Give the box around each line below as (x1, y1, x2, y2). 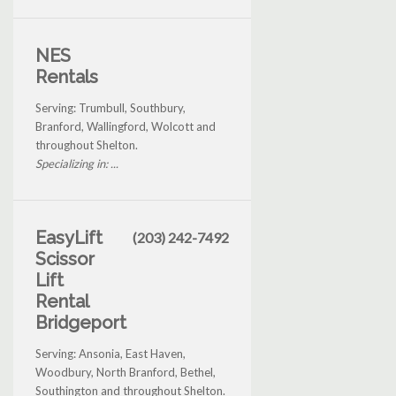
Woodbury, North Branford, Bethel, (35, 365, 216, 380)
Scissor (35, 248, 95, 270)
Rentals (35, 66, 98, 88)
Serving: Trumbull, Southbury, (35, 101, 186, 116)
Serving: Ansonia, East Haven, (35, 346, 186, 362)
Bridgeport (35, 312, 126, 334)
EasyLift (35, 227, 103, 249)
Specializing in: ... (35, 156, 118, 171)
